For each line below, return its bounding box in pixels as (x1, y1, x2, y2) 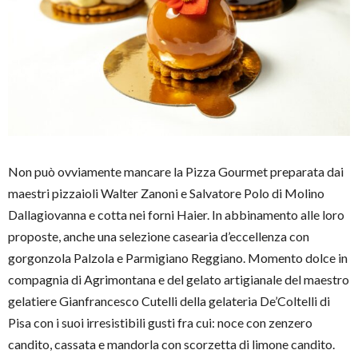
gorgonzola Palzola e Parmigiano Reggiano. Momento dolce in (8, 250, 348, 266)
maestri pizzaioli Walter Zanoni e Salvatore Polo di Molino (8, 185, 324, 201)
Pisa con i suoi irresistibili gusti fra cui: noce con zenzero (8, 315, 312, 331)
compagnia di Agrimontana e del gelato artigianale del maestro (8, 272, 349, 288)
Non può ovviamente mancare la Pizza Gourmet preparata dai (8, 164, 344, 180)
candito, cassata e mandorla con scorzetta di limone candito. (8, 336, 335, 352)
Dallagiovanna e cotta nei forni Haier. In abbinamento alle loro (8, 207, 344, 223)
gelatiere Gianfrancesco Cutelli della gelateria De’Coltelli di (8, 293, 330, 309)
